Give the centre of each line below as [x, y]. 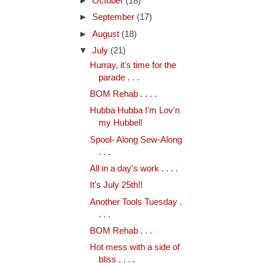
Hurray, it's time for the [133, 65]
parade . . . [119, 77]
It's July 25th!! [116, 185]
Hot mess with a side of [134, 247]
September [114, 17]
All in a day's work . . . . [134, 168]
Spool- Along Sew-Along [136, 139]
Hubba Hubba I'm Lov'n [134, 111]
